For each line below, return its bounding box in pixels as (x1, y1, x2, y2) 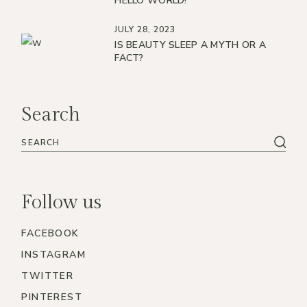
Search (21, 103, 80, 126)
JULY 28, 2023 (114, 24, 175, 36)
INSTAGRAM (21, 247, 86, 261)
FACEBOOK (21, 226, 79, 240)
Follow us (21, 191, 102, 214)
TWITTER (21, 269, 74, 282)
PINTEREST (21, 290, 82, 304)
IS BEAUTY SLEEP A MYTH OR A (114, 38, 266, 51)
